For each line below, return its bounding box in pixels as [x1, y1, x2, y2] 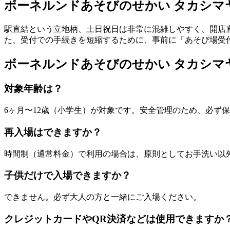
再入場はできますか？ [4, 126, 102, 138]
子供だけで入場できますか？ [4, 170, 131, 181]
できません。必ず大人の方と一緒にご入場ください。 [4, 193, 201, 202]
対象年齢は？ [4, 83, 63, 94]
